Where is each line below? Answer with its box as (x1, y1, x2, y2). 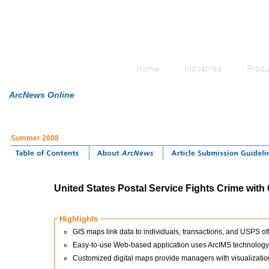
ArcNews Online (9, 91, 74, 100)
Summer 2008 (11, 134, 59, 142)
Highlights (59, 214, 98, 223)
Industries (184, 63, 222, 73)
